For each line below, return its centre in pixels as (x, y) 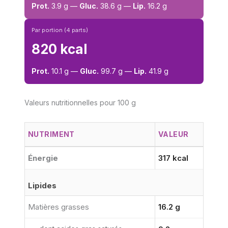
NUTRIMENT (51, 134)
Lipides (42, 186)
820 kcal (59, 49)
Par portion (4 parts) (60, 30)
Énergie (43, 158)
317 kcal (173, 158)
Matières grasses (59, 207)
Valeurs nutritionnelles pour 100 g (80, 103)
